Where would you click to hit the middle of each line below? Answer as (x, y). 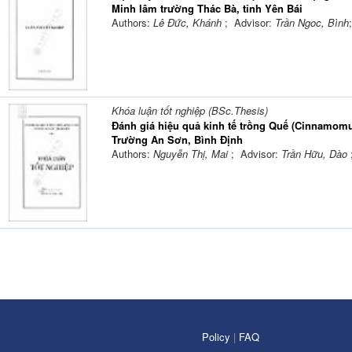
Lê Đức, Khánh (189, 23)
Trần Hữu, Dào (315, 154)
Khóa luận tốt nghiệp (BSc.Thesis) (189, 111)
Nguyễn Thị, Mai (192, 154)
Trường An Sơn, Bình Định (177, 140)
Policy (218, 337)
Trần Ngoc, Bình (312, 23)
